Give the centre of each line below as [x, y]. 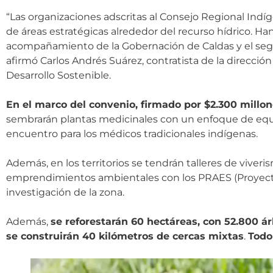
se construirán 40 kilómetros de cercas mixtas [125, 236]
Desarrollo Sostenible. [58, 75]
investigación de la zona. [65, 192]
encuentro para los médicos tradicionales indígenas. [133, 133]
